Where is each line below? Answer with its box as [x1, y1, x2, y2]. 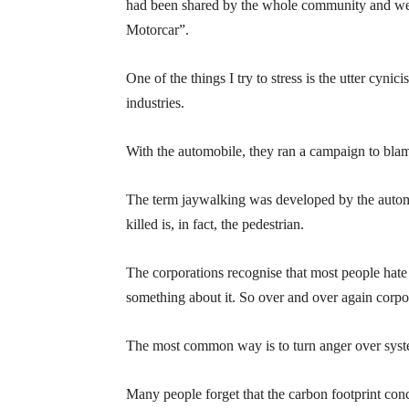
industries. [126, 95, 184, 110]
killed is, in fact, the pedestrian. [126, 216, 304, 232]
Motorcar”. [126, 22, 189, 37]
